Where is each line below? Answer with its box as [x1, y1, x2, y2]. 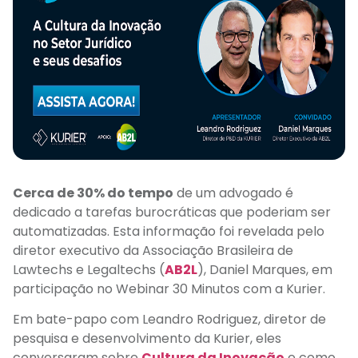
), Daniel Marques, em [197, 260, 332, 279]
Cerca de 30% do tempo [13, 183, 173, 202]
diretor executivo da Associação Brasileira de [13, 241, 293, 260]
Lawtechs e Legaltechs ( [13, 260, 165, 279]
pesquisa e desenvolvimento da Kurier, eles [13, 328, 281, 348]
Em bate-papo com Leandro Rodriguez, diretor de [13, 309, 326, 328]
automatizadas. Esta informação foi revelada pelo [13, 221, 324, 241]
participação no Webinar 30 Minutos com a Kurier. [13, 279, 332, 298]
